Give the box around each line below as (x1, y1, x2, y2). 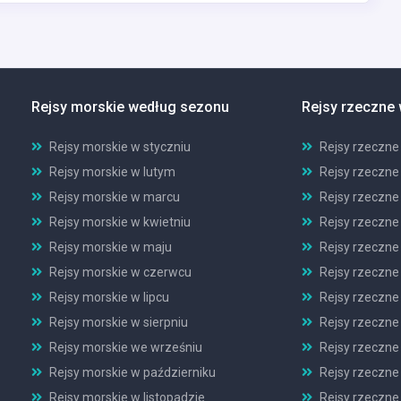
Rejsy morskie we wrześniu (49, 339, 202, 354)
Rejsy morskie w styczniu (49, 139, 191, 154)
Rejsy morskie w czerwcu (49, 264, 192, 279)
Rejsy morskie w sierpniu (49, 314, 188, 329)
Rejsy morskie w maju (49, 239, 172, 254)
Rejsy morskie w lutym (49, 164, 175, 179)
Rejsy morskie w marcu (49, 189, 180, 204)
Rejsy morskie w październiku (49, 364, 216, 380)
